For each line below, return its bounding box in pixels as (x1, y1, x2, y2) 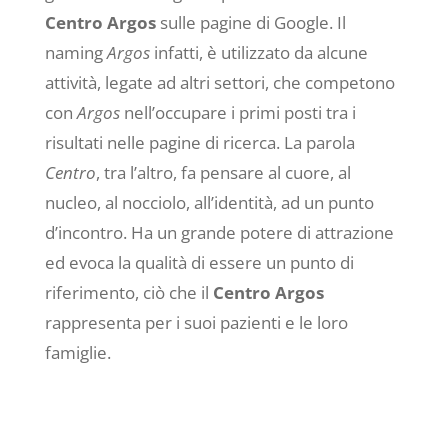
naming (44, 41, 107, 65)
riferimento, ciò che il (44, 281, 213, 305)
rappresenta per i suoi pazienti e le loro (44, 311, 348, 335)
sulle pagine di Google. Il (155, 11, 346, 35)
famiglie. (44, 341, 111, 365)
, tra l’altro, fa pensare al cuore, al (95, 161, 351, 185)
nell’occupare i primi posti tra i (119, 101, 356, 125)
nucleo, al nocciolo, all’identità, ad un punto (44, 191, 374, 215)
